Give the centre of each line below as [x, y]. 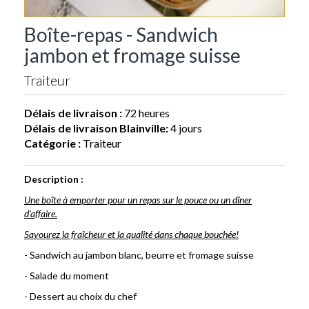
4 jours [185, 128]
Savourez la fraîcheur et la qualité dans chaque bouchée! [131, 234]
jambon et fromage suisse [132, 55]
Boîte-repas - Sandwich [121, 34]
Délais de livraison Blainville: [96, 128]
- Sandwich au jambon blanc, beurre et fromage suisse [139, 255]
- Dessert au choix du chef [80, 296]
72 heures [146, 113]
